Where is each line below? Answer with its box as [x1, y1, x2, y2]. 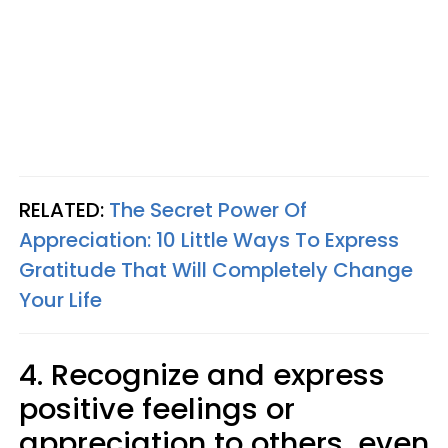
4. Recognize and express [19, 355, 385, 396]
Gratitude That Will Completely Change [19, 256, 413, 285]
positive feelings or [19, 389, 295, 430]
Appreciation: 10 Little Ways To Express [19, 226, 399, 255]
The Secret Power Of [109, 196, 307, 225]
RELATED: [19, 196, 109, 225]
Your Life [19, 286, 102, 315]
